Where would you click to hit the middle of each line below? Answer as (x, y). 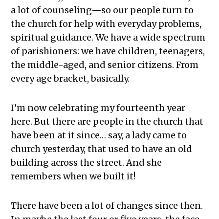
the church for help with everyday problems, (106, 23)
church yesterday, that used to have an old (102, 149)
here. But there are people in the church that (107, 121)
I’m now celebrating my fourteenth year (98, 108)
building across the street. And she (87, 162)
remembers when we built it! (73, 176)
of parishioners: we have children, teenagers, (108, 51)
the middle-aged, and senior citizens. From (105, 65)
